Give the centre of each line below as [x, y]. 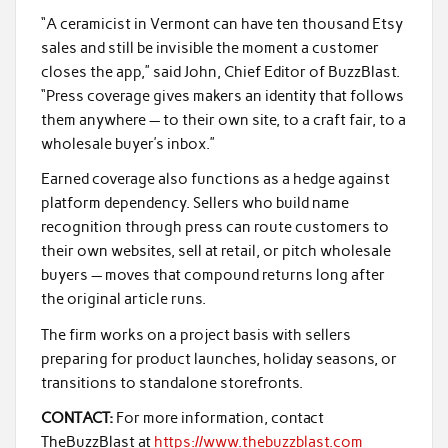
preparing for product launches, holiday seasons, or [218, 358]
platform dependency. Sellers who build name [194, 203]
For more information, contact [218, 418]
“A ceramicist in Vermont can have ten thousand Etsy [221, 23]
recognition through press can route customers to [214, 227]
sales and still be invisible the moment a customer [209, 47]
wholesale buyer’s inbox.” [127, 143]
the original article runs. [123, 299]
